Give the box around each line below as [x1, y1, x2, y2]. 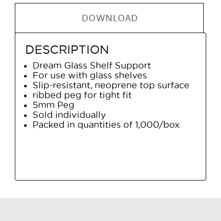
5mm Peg [33, 100, 74, 110]
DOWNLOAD [81, 11, 138, 24]
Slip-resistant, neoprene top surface [33, 80, 189, 90]
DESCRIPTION [25, 42, 109, 56]
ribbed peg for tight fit [33, 90, 132, 100]
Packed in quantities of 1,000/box [33, 119, 180, 129]
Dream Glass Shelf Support [33, 60, 151, 70]
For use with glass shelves [33, 70, 147, 80]
